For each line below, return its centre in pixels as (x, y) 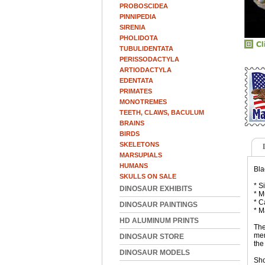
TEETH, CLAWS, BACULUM (162, 112)
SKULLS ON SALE (148, 176)
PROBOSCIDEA (144, 6)
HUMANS (134, 166)
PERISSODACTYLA (149, 59)
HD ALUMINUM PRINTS (159, 221)
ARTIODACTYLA (146, 70)
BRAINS (132, 123)
